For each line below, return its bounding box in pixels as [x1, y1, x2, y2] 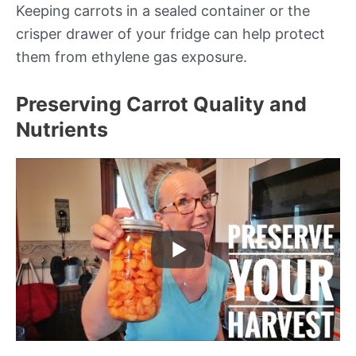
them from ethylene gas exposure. [16, 48, 247, 66]
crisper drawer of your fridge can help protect [16, 25, 325, 43]
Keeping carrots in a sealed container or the [16, 2, 310, 20]
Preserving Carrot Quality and [16, 92, 307, 117]
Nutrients [16, 118, 108, 142]
